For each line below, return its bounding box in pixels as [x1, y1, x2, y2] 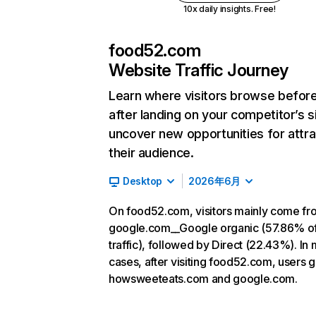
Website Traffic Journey [109, 60, 288, 80]
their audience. [109, 145, 194, 160]
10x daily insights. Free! [183, 4, 276, 14]
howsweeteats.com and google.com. [109, 272, 298, 286]
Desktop [123, 175, 163, 187]
